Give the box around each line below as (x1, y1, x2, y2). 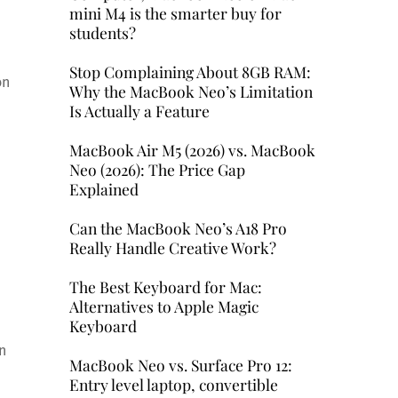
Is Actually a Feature (68, 99, 210, 121)
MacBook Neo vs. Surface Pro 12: (68, 354, 292, 376)
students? (68, 21, 136, 43)
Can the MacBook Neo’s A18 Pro (68, 218, 287, 239)
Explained (68, 178, 139, 199)
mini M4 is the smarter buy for (68, 2, 282, 23)
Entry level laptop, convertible (68, 374, 278, 395)
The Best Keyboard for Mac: (68, 276, 262, 298)
